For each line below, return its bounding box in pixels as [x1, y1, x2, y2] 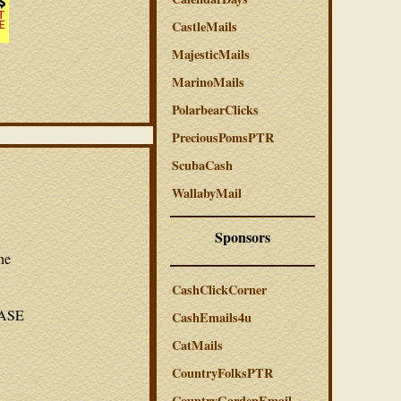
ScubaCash [172, 156, 233, 175]
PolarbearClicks [172, 100, 259, 119]
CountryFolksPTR [172, 363, 273, 382]
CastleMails [172, 17, 237, 36]
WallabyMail [172, 183, 242, 202]
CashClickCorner [172, 280, 267, 299]
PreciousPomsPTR [172, 128, 274, 147]
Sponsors [215, 226, 270, 247]
